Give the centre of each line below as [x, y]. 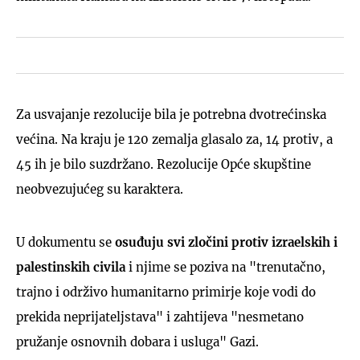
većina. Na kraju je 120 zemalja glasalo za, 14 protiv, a [174, 139]
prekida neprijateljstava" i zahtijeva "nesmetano [160, 317]
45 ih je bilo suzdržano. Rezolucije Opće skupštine [164, 164]
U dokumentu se [65, 242]
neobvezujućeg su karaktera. [100, 189]
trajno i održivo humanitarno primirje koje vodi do [166, 292]
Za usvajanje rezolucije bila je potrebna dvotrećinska [171, 114]
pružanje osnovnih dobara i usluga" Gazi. [137, 342]
